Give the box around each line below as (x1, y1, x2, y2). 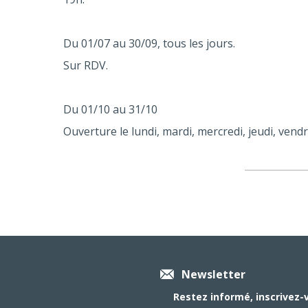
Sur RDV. (63, 57, 108, 73)
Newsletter (181, 266, 245, 282)
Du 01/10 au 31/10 (63, 101, 157, 117)
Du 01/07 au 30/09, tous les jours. (63, 35, 235, 51)
